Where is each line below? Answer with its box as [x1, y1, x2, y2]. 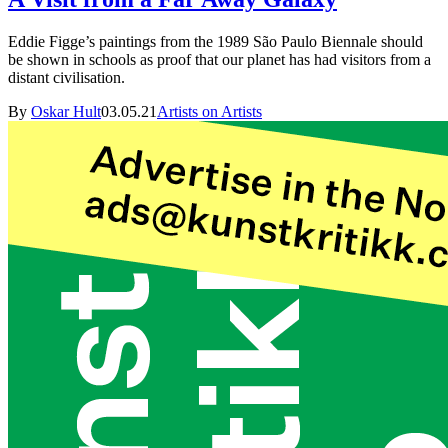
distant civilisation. [8, 68, 125, 86]
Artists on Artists [157, 102, 262, 120]
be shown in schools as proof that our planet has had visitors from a [8, 50, 431, 68]
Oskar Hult [31, 102, 101, 120]
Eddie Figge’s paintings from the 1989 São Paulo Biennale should [8, 32, 423, 50]
